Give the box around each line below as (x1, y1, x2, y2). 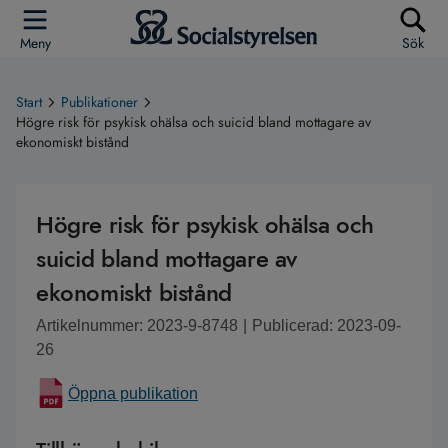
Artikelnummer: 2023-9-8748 (36, 317, 238, 334)
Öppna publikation (68, 385, 198, 402)
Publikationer (61, 92, 138, 112)
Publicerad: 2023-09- (252, 317, 401, 334)
